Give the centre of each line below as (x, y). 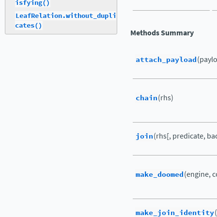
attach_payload (166, 60)
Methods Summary (162, 33)
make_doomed (160, 174)
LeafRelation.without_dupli (66, 16)
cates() (29, 26)
